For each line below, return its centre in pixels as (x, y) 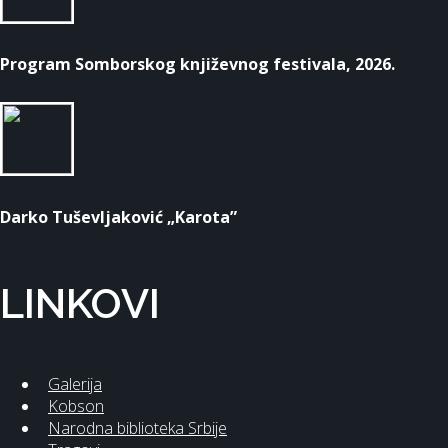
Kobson (76, 405)
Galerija (75, 383)
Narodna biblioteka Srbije (137, 427)
